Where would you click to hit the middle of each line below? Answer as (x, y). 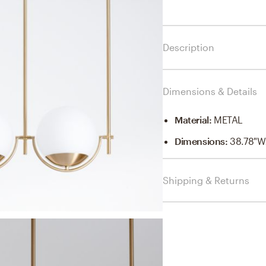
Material (192, 119)
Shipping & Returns (206, 180)
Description (189, 47)
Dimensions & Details (210, 91)
